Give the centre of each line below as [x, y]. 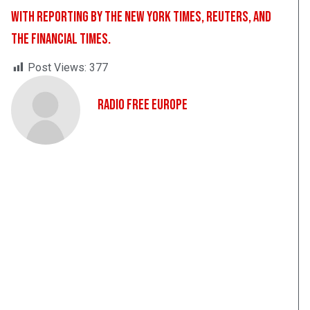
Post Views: [57, 68]
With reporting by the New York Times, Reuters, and [141, 17]
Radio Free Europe [143, 105]
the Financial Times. [61, 39]
